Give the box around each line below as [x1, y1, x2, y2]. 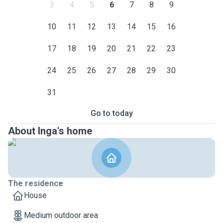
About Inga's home [8, 125, 92, 137]
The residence [8, 179, 63, 188]
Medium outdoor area [24, 211, 98, 220]
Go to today [90, 109, 133, 118]
